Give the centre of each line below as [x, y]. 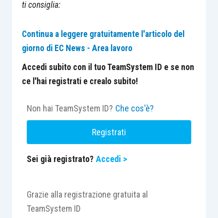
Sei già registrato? [60, 159]
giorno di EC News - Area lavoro [77, 48]
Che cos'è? [134, 108]
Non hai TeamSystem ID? [70, 108]
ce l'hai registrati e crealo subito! [80, 81]
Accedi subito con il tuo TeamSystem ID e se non [108, 67]
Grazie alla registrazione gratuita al [87, 194]
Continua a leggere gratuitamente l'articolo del [103, 34]
